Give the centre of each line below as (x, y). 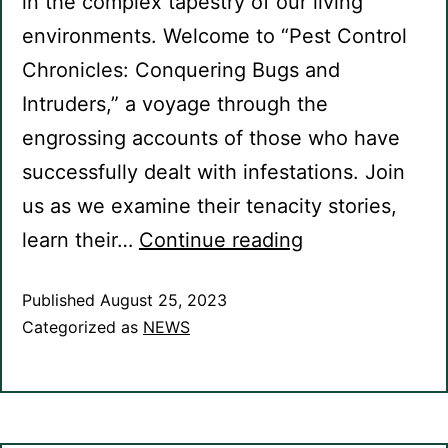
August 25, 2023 (163, 300)
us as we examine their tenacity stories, (209, 206)
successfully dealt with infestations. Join (213, 172)
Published (61, 300)
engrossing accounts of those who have (211, 138)
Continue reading (221, 240)
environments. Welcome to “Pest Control (214, 36)
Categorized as (82, 327)
